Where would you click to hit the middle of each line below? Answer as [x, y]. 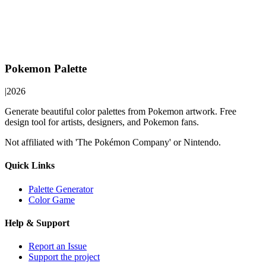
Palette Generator [61, 189]
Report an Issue [58, 246]
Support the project [64, 257]
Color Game [52, 199]
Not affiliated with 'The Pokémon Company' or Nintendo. [113, 142]
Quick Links [30, 166]
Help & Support [37, 223]
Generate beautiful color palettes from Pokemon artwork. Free [121, 112]
